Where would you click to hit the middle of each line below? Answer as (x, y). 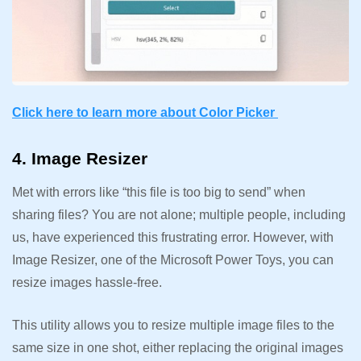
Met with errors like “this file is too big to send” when (159, 192)
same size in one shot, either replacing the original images (178, 347)
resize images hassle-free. (89, 282)
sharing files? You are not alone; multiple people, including (179, 214)
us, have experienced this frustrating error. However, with (173, 237)
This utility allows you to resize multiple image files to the (173, 325)
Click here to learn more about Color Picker (145, 112)
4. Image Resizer (82, 158)
